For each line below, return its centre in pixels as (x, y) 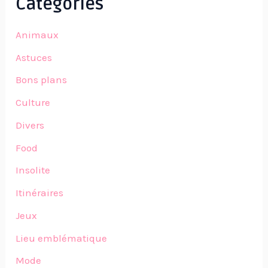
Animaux (37, 34)
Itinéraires (40, 193)
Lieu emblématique (62, 238)
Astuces (34, 57)
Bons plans (42, 80)
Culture (33, 103)
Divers (30, 125)
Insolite (33, 170)
